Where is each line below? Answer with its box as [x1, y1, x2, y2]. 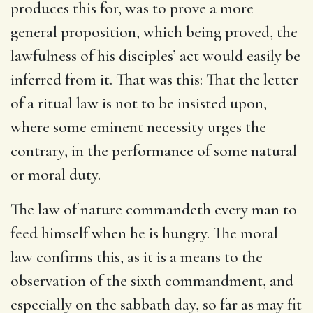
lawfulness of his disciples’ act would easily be [10, 45, 300, 66]
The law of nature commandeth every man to [10, 199, 297, 219]
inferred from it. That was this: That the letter [10, 69, 298, 89]
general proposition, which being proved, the [10, 22, 298, 42]
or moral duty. [10, 164, 101, 184]
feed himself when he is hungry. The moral [10, 223, 278, 243]
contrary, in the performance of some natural [10, 140, 297, 161]
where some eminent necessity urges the [10, 117, 266, 137]
